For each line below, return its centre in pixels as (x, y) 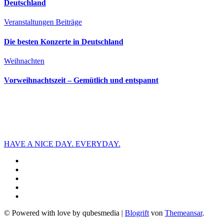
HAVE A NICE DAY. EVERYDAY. (62, 144)
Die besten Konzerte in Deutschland (64, 41)
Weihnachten (24, 61)
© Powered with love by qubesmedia (62, 213)
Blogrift (137, 213)
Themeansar (184, 213)
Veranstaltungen (30, 22)
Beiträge (69, 22)
